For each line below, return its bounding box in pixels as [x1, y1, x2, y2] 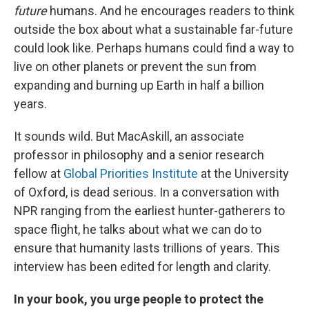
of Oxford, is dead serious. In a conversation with [14, 185, 279, 200]
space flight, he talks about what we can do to [14, 222, 261, 237]
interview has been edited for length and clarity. [14, 259, 271, 275]
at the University [198, 166, 289, 181]
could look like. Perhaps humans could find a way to [14, 41, 294, 56]
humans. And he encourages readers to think [47, 3, 295, 19]
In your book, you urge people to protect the [14, 292, 263, 307]
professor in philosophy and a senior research [14, 148, 264, 163]
